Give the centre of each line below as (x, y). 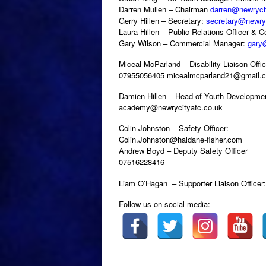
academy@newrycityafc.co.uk (171, 107)
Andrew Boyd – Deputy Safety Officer (183, 151)
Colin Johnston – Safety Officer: (174, 128)
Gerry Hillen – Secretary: (162, 20)
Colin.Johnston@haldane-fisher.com (180, 140)
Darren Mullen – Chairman (164, 9)
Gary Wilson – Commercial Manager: (183, 43)
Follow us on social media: (164, 204)
